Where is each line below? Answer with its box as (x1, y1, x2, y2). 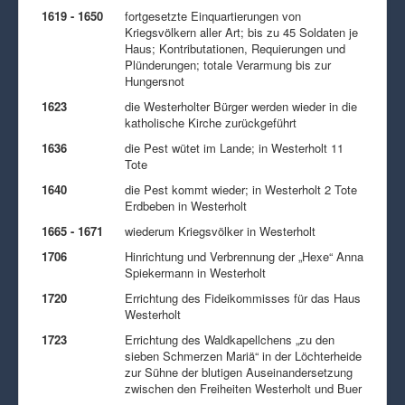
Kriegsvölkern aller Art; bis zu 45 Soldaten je (125, 23, 358, 41)
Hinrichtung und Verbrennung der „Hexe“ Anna (125, 247, 363, 265)
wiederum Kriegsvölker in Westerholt (125, 221, 316, 240)
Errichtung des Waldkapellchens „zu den (125, 330, 334, 348)
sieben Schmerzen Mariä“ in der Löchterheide (125, 346, 362, 364)
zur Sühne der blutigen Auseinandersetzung (125, 363, 353, 381)
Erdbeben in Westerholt (125, 196, 247, 214)
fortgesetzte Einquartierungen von (125, 6, 301, 24)
